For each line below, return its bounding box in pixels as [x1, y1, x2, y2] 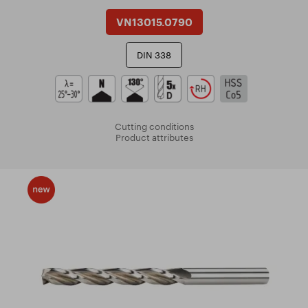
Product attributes [115, 132, 193, 143]
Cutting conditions [114, 121, 194, 132]
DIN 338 [137, 49, 171, 60]
